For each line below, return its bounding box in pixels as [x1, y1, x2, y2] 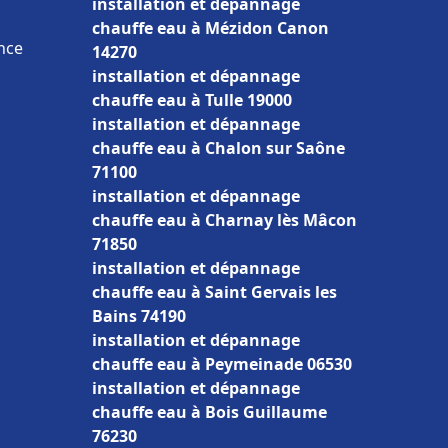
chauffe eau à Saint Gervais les [92, 281, 337, 303]
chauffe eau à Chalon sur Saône [92, 137, 345, 159]
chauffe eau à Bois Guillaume [92, 401, 327, 423]
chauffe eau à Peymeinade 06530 [92, 353, 352, 375]
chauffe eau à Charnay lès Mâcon [92, 209, 357, 231]
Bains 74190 [92, 305, 186, 327]
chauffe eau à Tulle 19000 [92, 89, 292, 111]
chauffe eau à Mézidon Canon [92, 17, 329, 39]
